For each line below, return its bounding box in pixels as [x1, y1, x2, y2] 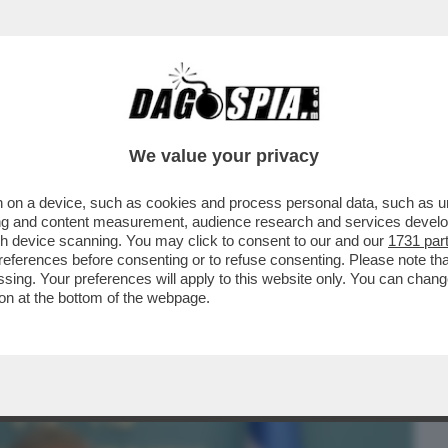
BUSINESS [14, 115, 91, 139]
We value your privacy [129, 146, 319, 166]
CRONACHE [215, 115, 298, 139]
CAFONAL [117, 115, 188, 139]
